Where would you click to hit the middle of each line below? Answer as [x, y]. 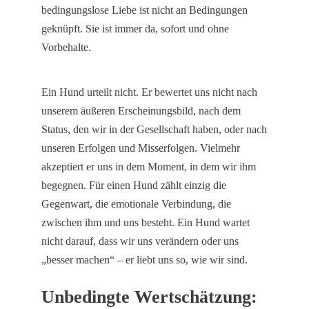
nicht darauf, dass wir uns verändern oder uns [140, 241]
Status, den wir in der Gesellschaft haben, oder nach [154, 130]
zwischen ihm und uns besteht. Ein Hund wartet [146, 223]
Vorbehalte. [66, 47]
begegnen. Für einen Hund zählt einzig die [134, 186]
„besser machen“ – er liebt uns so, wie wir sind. [144, 260]
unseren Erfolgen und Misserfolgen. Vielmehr [141, 148]
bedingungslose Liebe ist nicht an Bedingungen [144, 10]
